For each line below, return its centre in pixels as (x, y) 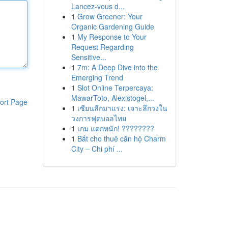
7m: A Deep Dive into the (117, 67)
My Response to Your (112, 37)
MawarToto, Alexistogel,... (112, 98)
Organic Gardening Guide (112, 26)
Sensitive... (89, 57)
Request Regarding (102, 47)
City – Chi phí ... (97, 149)
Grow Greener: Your (110, 16)
